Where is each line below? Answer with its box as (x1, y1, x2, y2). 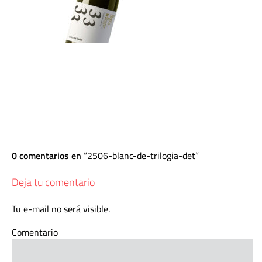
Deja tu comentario (12, 174, 95, 190)
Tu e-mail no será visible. (12, 202, 110, 216)
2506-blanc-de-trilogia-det (87, 149, 195, 163)
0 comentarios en (12, 149, 84, 163)
